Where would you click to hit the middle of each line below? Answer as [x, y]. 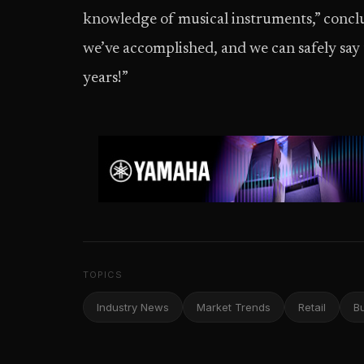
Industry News [133, 307]
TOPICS [103, 275]
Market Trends [234, 307]
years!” [106, 78]
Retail [312, 307]
